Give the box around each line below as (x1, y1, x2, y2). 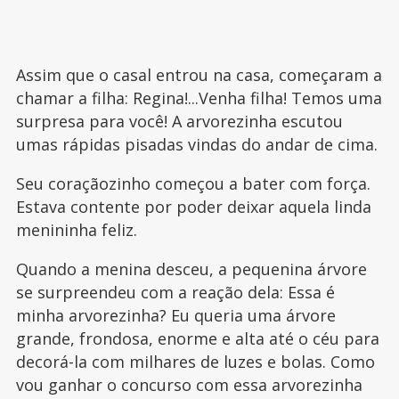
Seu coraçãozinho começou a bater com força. (15, 172, 370, 194)
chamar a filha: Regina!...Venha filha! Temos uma (15, 86, 382, 109)
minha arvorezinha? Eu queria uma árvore (15, 304, 336, 326)
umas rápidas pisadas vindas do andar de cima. (15, 133, 378, 155)
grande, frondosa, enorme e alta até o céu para (15, 327, 379, 349)
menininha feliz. (15, 218, 137, 240)
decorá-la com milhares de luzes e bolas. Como (15, 350, 375, 372)
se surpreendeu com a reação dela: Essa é (15, 281, 335, 303)
